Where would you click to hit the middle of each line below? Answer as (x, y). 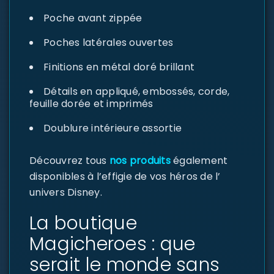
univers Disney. (66, 192)
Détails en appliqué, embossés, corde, (137, 91)
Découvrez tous (68, 161)
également (199, 161)
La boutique (83, 223)
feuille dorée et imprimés (91, 104)
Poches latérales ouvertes (109, 43)
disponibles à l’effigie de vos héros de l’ (125, 176)
